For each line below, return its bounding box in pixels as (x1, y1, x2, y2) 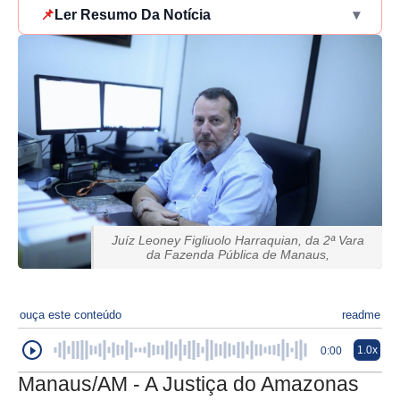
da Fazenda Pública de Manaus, (146, 247, 329, 262)
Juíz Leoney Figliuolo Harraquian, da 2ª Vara (111, 233, 364, 248)
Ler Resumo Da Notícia (54, 6, 211, 22)
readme (342, 308, 380, 322)
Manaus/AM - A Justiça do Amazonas (18, 373, 359, 396)
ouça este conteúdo (20, 308, 121, 322)
